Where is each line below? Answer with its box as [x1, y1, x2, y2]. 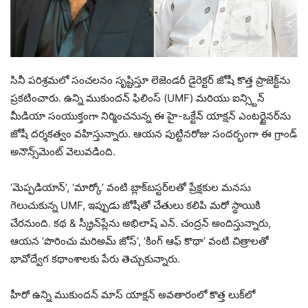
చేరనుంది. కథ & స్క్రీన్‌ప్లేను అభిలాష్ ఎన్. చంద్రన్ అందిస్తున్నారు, [10, 217, 271, 230]
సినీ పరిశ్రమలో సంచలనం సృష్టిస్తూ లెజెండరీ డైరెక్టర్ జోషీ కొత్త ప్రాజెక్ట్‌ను [10, 74, 290, 87]
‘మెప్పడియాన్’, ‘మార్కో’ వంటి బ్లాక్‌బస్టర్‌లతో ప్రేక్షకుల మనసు [10, 181, 251, 195]
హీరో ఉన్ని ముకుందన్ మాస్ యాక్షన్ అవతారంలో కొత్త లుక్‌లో [10, 288, 255, 302]
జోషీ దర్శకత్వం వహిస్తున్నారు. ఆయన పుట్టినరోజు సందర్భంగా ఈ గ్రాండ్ [10, 127, 297, 141]
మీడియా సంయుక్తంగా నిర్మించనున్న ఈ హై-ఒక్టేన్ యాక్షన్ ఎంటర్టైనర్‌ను [10, 109, 291, 123]
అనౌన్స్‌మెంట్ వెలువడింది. [10, 145, 115, 159]
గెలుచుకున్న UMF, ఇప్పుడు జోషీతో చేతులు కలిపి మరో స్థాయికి [10, 199, 261, 212]
